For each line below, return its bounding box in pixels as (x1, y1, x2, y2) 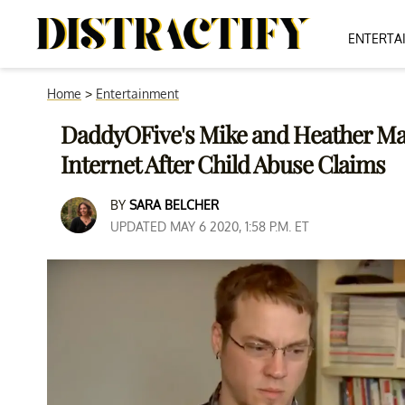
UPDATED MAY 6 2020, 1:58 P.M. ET (110, 219, 309, 234)
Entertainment (96, 86, 179, 101)
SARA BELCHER (129, 197, 219, 212)
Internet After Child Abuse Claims (61, 148, 385, 180)
